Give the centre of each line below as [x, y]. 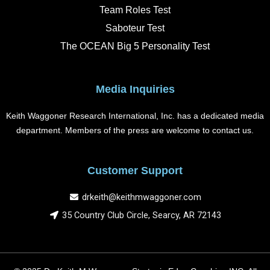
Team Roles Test [135, 10]
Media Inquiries [135, 89]
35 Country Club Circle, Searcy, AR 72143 [142, 215]
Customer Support [135, 171]
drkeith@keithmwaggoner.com [142, 197]
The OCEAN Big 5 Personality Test [135, 46]
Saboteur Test [135, 28]
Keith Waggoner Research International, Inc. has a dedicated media [135, 115]
